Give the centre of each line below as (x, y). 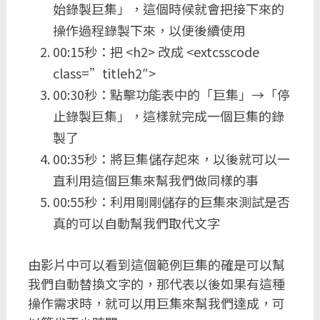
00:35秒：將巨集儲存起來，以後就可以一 (171, 159)
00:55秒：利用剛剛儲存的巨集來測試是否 (171, 201)
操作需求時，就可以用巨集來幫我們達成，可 (156, 303)
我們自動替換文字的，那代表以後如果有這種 (156, 284)
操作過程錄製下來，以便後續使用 (149, 30)
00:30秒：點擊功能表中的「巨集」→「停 (171, 94)
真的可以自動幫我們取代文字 (136, 223)
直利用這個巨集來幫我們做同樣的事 (155, 180)
